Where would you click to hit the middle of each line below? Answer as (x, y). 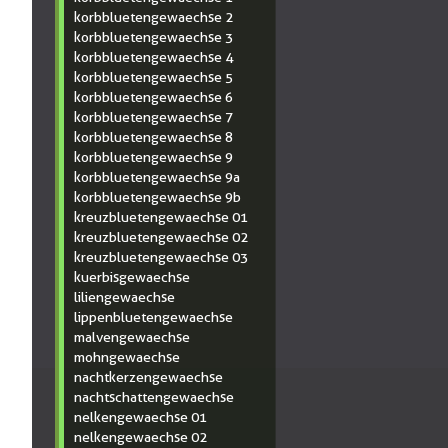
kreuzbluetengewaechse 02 (161, 237)
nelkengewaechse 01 (140, 417)
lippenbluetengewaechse (153, 317)
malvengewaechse (132, 337)
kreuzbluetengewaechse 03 (161, 257)
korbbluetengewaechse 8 (153, 137)
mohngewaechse (127, 357)
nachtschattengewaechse (154, 397)
